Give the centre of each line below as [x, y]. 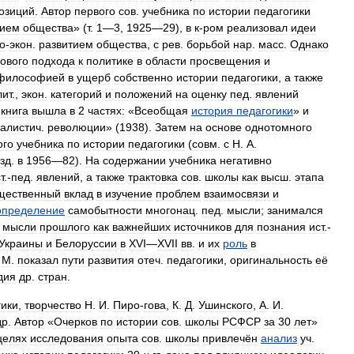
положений [143, 94]
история [212, 111]
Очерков [75, 322]
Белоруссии [86, 243]
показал [38, 260]
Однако [309, 44]
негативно [246, 160]
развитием [66, 44]
